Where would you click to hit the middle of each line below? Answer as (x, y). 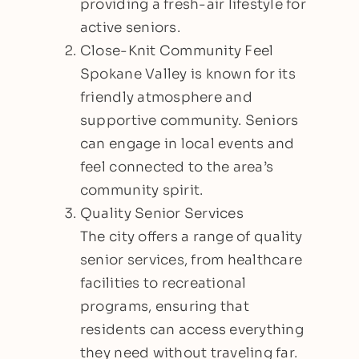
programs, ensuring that (164, 306)
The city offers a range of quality (191, 236)
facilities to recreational (163, 283)
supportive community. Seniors (189, 120)
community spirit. (141, 190)
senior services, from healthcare (191, 260)
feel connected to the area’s (177, 167)
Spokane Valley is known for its (188, 74)
